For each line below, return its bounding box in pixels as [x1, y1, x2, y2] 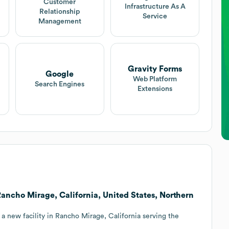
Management [38, 17, 81, 25]
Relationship [39, 8, 80, 15]
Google [45, 70, 74, 78]
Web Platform [133, 76, 177, 83]
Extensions [138, 85, 173, 93]
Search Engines [35, 80, 85, 88]
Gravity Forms [128, 65, 182, 74]
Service [143, 13, 168, 20]
